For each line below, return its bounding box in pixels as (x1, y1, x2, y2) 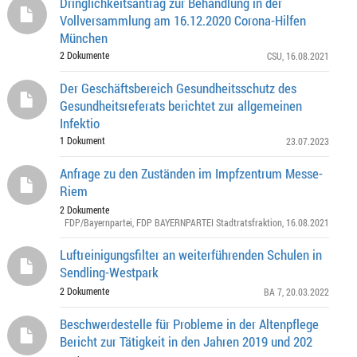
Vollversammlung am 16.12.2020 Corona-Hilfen (60, 11, 306, 29)
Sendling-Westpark (60, 263, 159, 281)
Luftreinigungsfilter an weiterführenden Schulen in (60, 245, 322, 264)
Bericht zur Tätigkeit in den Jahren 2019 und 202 (60, 332, 312, 351)
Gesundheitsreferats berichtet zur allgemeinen (60, 96, 302, 115)
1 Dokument (60, 134, 105, 147)
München (60, 29, 108, 47)
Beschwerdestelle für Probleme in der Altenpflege (60, 315, 319, 333)
